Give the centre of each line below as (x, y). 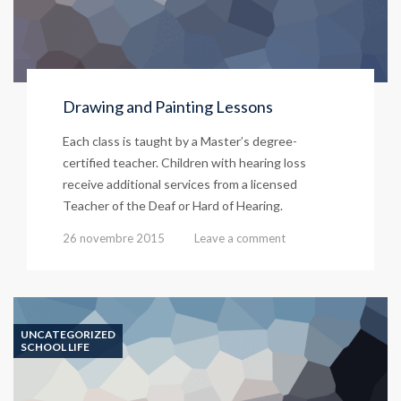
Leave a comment (240, 238)
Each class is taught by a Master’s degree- (180, 141)
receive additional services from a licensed (180, 183)
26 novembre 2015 (114, 238)
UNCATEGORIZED (68, 334)
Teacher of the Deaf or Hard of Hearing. (173, 205)
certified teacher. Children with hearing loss (184, 162)
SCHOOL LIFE (55, 346)
